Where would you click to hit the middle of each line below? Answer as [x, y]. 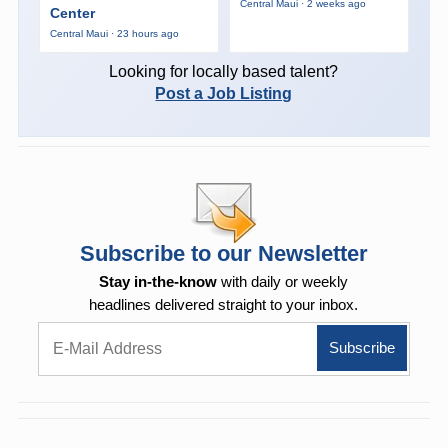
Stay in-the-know [158, 281]
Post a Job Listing [224, 93]
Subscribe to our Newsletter [223, 253]
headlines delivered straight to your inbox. [224, 304]
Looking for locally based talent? [224, 71]
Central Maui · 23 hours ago [114, 33]
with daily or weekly [283, 281]
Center [72, 12]
